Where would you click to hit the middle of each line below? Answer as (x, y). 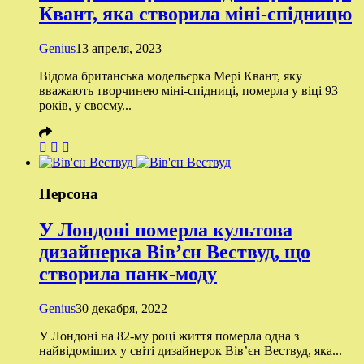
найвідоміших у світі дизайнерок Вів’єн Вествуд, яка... (191, 350)
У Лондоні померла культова (166, 230)
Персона (69, 193)
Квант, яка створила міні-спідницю (195, 14)
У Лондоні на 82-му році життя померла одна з (169, 336)
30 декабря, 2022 (121, 308)
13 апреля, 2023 (119, 48)
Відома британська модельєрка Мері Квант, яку (171, 76)
